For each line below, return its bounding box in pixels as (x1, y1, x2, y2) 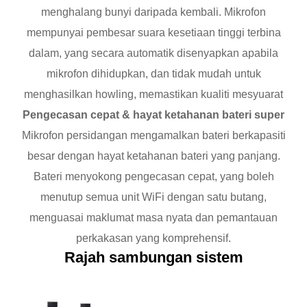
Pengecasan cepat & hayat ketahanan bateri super (23, 109, 284, 121)
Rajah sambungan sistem (64, 249, 243, 267)
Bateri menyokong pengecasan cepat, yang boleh (33, 171, 274, 183)
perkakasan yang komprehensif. (76, 232, 231, 245)
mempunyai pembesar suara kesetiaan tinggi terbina (26, 27, 281, 39)
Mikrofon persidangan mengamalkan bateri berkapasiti (21, 130, 286, 142)
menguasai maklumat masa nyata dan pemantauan (29, 212, 278, 224)
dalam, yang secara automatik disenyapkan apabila (29, 47, 278, 60)
